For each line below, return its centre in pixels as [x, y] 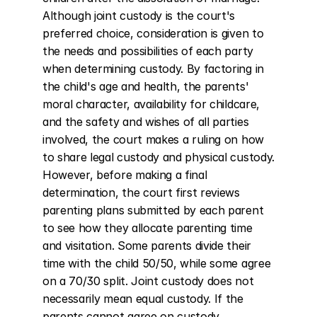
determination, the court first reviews [141, 192]
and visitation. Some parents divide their [147, 246]
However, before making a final [125, 175]
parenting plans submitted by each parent [153, 210]
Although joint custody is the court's [139, 16]
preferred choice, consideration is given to [153, 33]
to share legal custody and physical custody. [158, 157]
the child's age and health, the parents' [146, 86]
